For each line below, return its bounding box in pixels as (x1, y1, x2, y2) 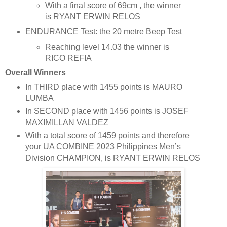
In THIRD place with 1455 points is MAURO (25, 83, 182, 92)
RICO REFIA (45, 53, 92, 62)
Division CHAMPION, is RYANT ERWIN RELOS (25, 154, 200, 163)
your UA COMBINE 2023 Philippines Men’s (25, 142, 181, 152)
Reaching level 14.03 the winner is (45, 42, 170, 51)
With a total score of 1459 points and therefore (25, 131, 190, 140)
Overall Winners (5, 68, 66, 77)
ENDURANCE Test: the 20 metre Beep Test (25, 27, 182, 36)
